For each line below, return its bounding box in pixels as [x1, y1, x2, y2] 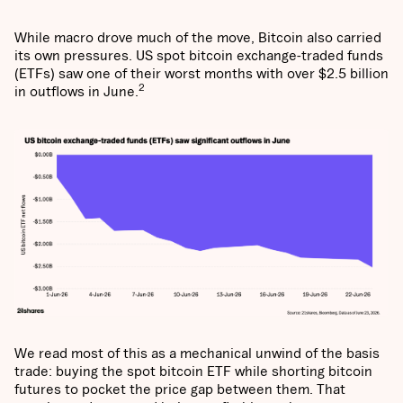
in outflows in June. [14, 83, 139, 100]
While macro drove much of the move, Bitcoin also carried [14, 29, 381, 46]
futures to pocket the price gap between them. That [14, 381, 345, 398]
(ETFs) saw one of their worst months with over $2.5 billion [14, 65, 389, 82]
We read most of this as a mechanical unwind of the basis [14, 345, 380, 362]
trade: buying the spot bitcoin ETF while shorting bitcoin [14, 363, 372, 380]
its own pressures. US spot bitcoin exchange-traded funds [14, 47, 383, 64]
